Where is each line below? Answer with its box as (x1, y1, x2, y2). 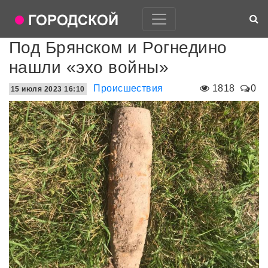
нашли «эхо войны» (9, 58, 169, 77)
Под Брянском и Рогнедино (9, 38, 227, 57)
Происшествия (93, 83, 163, 93)
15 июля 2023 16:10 (11, 85, 85, 93)
